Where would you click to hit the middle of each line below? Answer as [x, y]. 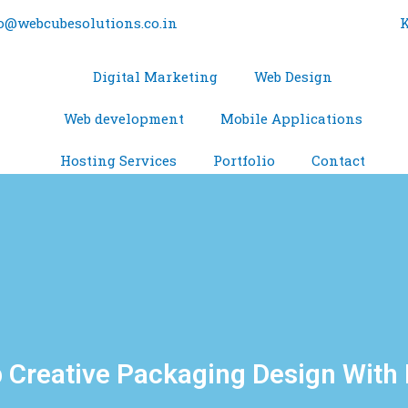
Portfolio [245, 160]
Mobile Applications [291, 118]
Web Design [294, 76]
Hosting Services [119, 160]
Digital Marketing [156, 76]
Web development [123, 118]
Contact [339, 160]
